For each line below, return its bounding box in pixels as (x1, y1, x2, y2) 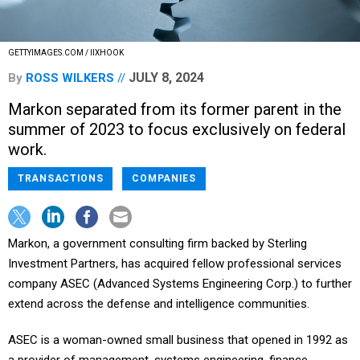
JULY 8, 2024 (129, 70, 204, 86)
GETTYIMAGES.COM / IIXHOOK (8, 48, 124, 58)
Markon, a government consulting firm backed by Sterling (8, 236, 307, 252)
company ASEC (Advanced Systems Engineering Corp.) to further (8, 276, 352, 292)
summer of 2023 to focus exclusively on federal (8, 120, 346, 140)
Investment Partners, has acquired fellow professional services (8, 256, 342, 272)
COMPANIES (132, 173, 196, 185)
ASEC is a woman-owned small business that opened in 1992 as (8, 333, 348, 348)
